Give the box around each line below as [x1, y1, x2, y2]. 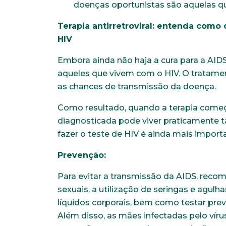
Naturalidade [128, 9, 171, 16]
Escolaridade [128, 50, 172, 58]
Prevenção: [58, 150, 106, 160]
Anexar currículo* [128, 91, 185, 99]
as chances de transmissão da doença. [58, 82, 216, 92]
